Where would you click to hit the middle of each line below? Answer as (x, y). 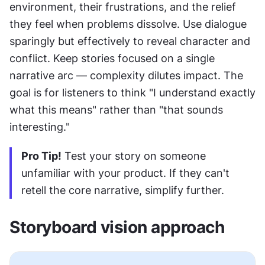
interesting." (40, 127)
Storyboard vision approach (117, 227)
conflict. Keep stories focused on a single (112, 59)
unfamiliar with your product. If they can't (125, 173)
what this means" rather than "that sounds (116, 110)
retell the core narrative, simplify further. (123, 190)
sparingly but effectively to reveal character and (130, 41)
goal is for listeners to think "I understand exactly (132, 93)
